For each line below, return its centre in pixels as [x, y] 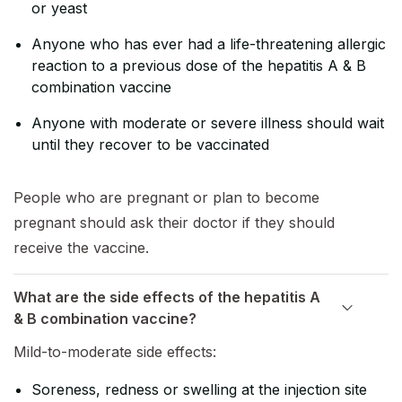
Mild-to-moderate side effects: [115, 352]
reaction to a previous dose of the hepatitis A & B [199, 66]
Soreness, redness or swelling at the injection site [199, 390]
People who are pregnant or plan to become [166, 198]
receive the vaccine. [81, 248]
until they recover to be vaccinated [150, 145]
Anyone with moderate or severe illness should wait [208, 123]
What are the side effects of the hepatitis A [167, 297]
